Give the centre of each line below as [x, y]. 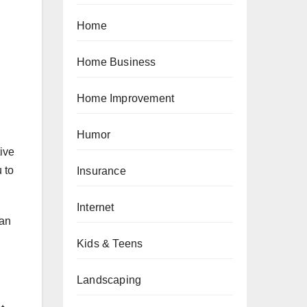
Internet [96, 207]
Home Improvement [126, 98]
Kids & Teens [110, 244]
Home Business [116, 62]
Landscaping [109, 280]
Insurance [101, 171]
